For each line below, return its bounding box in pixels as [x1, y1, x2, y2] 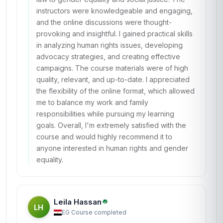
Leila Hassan [54, 197, 102, 207]
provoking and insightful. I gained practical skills [36, 29, 193, 38]
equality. [36, 155, 63, 164]
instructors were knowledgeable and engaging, [36, 6, 193, 15]
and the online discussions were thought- [36, 18, 172, 26]
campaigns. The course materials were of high [36, 64, 188, 72]
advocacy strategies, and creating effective [36, 52, 180, 61]
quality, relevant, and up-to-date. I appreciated [36, 75, 190, 84]
